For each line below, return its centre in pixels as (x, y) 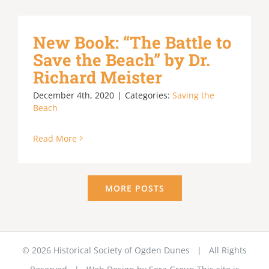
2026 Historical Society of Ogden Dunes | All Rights (139, 250)
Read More (55, 138)
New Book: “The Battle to (132, 42)
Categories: (149, 95)
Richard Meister (98, 77)
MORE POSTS (134, 188)
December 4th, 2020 (74, 95)
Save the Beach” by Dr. (122, 59)
